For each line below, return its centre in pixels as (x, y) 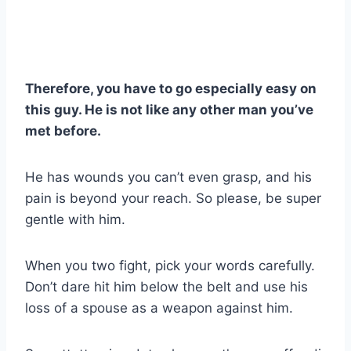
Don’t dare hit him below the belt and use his (166, 286)
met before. (63, 130)
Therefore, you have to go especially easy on (171, 88)
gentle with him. (75, 219)
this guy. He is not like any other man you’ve (169, 109)
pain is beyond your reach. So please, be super (173, 198)
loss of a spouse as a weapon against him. (159, 308)
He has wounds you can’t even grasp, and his (168, 177)
